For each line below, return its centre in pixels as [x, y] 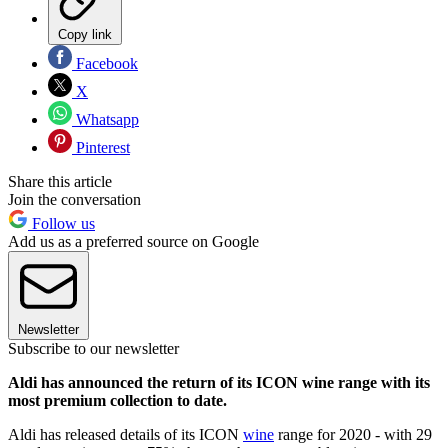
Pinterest [101, 148]
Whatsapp [105, 120]
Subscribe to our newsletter [93, 349]
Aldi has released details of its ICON [125, 435]
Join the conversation [74, 200]
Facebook [105, 64]
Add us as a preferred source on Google [133, 242]
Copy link [85, 35]
